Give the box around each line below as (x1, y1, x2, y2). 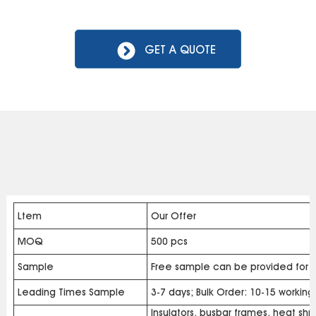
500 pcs (150, 236, 188, 248)
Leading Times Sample (17, 286, 125, 298)
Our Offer (150, 210, 196, 222)
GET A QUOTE (144, 43, 216, 57)
